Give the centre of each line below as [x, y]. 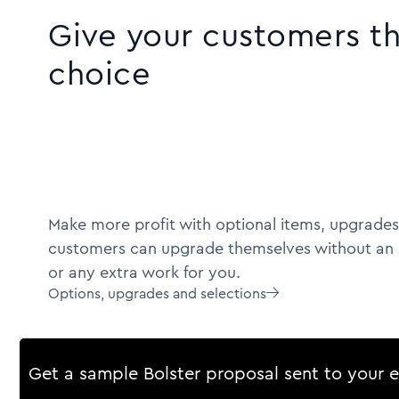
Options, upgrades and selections [157, 294]
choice [99, 73]
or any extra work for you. [144, 273]
